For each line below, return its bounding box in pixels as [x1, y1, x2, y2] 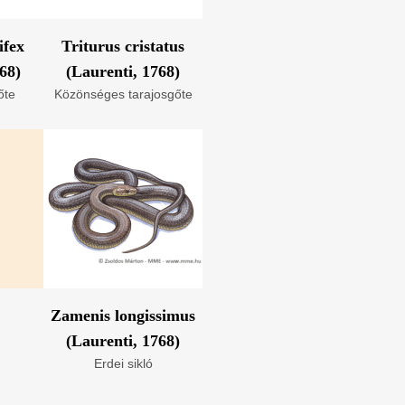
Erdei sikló [93, 356, 153, 371]
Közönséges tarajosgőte [53, 87, 193, 101]
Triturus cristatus [61, 37, 184, 55]
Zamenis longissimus [51, 306, 195, 325]
